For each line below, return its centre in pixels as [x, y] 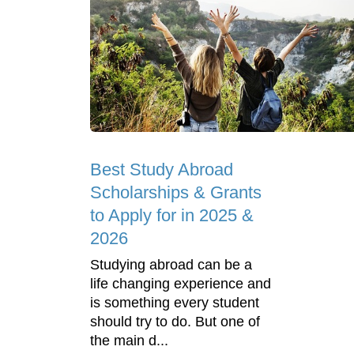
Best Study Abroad [162, 170]
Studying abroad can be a [171, 265]
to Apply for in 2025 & [172, 216]
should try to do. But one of [175, 322]
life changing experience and [181, 284]
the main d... [129, 341]
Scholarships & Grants [176, 193]
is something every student [175, 303]
